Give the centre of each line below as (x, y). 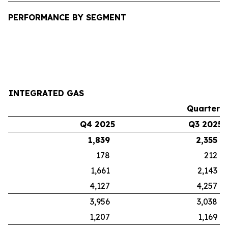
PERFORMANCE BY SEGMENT (67, 17)
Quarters (206, 108)
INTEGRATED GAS (46, 93)
